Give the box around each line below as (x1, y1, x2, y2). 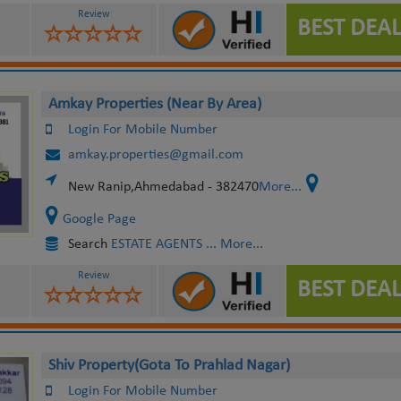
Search (67, 237, 111, 252)
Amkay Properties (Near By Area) (47, 96, 261, 113)
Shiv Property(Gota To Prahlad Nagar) (47, 357, 290, 374)
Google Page (62, 212, 136, 226)
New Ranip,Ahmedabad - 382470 (67, 180, 259, 194)
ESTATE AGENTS (110, 237, 202, 252)
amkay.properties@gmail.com (67, 148, 243, 162)
